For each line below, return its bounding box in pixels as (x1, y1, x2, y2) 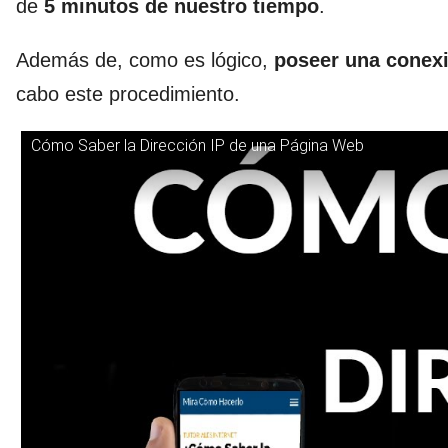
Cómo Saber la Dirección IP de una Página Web (31, 136, 364, 155)
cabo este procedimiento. (16, 83, 240, 105)
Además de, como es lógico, (16, 49, 274, 71)
